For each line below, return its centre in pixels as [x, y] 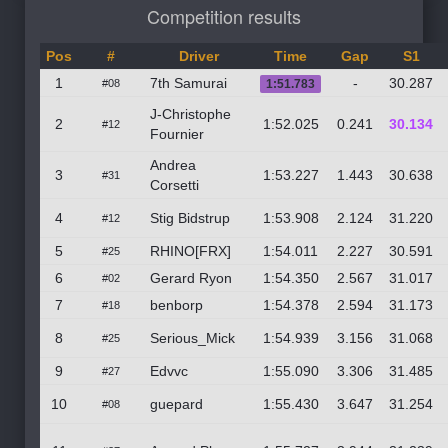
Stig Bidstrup [190, 217]
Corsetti [174, 184]
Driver [199, 55]
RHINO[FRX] [190, 250]
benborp [176, 304]
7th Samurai [188, 82]
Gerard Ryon [191, 277]
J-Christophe [190, 113]
